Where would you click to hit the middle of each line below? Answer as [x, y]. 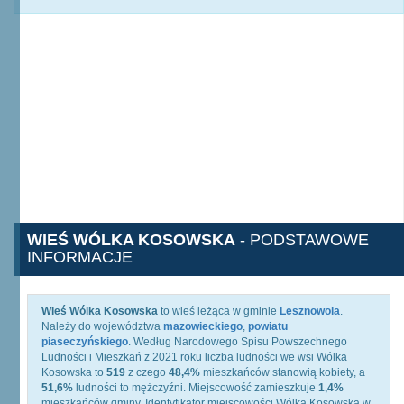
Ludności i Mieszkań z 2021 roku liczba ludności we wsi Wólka [194, 357]
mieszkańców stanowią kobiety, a [283, 372]
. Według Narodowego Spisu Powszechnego [238, 342]
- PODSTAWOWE [302, 240]
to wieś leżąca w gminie [219, 311]
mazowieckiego [203, 326]
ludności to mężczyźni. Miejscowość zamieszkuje [196, 388]
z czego [147, 372]
